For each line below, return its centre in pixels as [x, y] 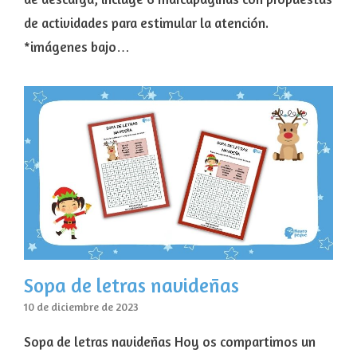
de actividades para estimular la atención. [146, 22]
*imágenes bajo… [77, 46]
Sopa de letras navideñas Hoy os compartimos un [170, 341]
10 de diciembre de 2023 [81, 306]
